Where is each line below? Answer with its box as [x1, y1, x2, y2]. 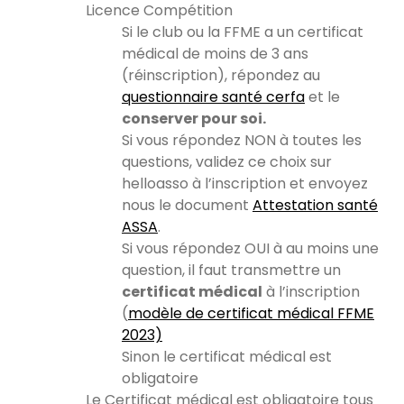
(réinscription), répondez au [122, 64, 320, 86]
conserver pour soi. [122, 107, 266, 129]
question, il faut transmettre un [122, 259, 341, 280]
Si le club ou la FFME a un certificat [122, 21, 363, 42]
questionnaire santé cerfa [122, 86, 305, 107]
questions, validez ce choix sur [122, 151, 332, 172]
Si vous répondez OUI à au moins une [122, 237, 379, 259]
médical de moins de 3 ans [122, 42, 308, 64]
